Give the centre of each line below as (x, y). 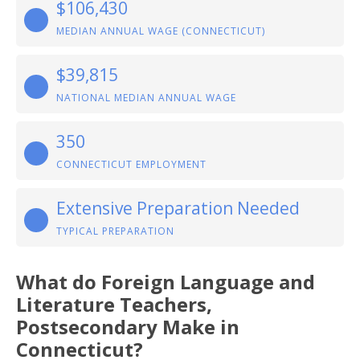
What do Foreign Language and (166, 282)
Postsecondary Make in (128, 327)
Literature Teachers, (114, 304)
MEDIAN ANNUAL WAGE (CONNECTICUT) (161, 31)
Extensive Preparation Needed (178, 208)
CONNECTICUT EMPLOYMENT (131, 164)
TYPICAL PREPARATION (115, 231)
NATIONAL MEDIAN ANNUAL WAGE (146, 98)
